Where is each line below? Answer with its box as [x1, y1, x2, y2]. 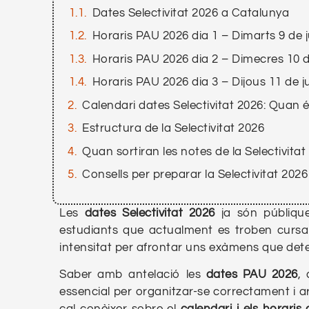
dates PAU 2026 [206, 268, 298, 281]
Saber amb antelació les [59, 268, 206, 281]
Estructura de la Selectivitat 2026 [82, 122, 265, 135]
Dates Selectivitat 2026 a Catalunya [92, 6, 290, 19]
